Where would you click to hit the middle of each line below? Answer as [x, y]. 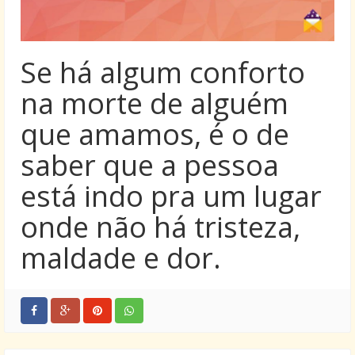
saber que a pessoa [150, 165]
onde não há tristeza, [160, 227]
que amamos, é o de [155, 134]
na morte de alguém [155, 103]
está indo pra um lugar [171, 196]
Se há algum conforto [163, 73]
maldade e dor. [121, 258]
